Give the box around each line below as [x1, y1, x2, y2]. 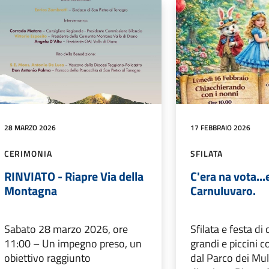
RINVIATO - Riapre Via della [4, 166, 144, 186]
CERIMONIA [4, 147, 52, 160]
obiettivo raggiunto [4, 249, 91, 266]
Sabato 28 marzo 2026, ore [4, 220, 128, 237]
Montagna [4, 181, 57, 200]
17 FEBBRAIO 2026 [190, 121, 251, 133]
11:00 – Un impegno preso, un [4, 235, 142, 252]
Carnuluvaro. [190, 181, 256, 200]
